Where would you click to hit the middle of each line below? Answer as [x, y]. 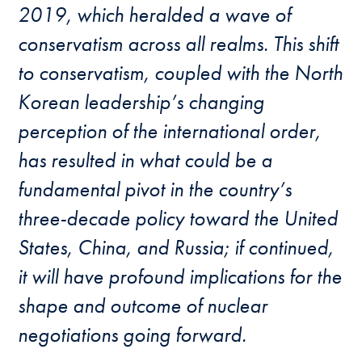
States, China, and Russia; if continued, [176, 247]
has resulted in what [101, 160]
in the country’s [229, 189]
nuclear [235, 305]
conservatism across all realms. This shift [179, 44]
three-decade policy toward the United [178, 218]
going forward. [185, 335]
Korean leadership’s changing [141, 102]
